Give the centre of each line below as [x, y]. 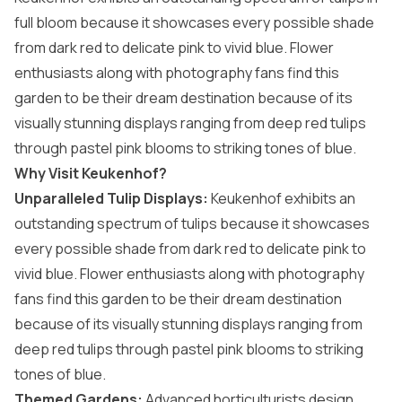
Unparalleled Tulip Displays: [111, 198]
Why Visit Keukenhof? [91, 173]
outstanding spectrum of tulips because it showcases [192, 223]
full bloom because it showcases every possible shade [194, 22]
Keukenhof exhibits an [282, 198]
